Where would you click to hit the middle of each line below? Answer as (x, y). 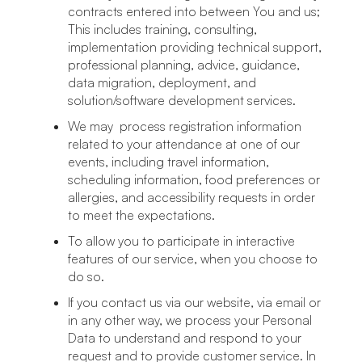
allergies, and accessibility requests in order (192, 197)
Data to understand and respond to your (185, 338)
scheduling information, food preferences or (194, 179)
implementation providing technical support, (195, 47)
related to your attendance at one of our (184, 144)
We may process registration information (185, 126)
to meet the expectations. (141, 215)
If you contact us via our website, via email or (194, 302)
